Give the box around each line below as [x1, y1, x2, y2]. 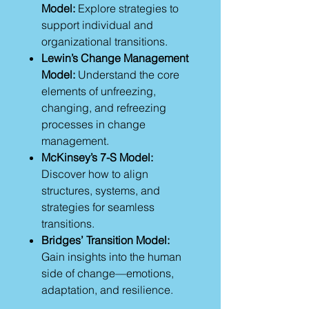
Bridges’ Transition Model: [41, 233, 170, 247]
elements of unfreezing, [41, 84, 156, 98]
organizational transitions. [41, 34, 168, 48]
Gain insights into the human [41, 250, 181, 263]
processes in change [41, 117, 146, 131]
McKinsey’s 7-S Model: [41, 150, 153, 164]
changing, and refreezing [41, 101, 166, 114]
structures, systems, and [41, 183, 160, 197]
